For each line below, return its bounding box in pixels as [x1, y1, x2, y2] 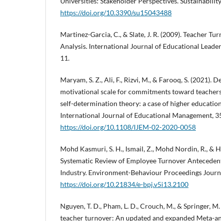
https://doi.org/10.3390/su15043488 [60, 8, 172, 17]
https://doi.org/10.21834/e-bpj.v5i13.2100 [60, 180, 188, 189]
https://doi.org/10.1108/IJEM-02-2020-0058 [60, 123, 196, 132]
